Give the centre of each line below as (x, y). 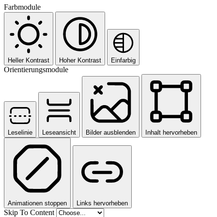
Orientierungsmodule (36, 69)
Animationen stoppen (37, 203)
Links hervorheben (102, 203)
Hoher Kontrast (80, 60)
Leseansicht (59, 132)
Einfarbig (123, 60)
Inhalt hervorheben (171, 132)
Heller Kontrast (29, 60)
